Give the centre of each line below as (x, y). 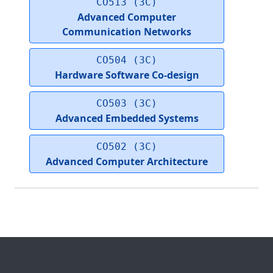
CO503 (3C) (127, 104)
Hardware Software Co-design (127, 75)
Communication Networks (127, 32)
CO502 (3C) (127, 147)
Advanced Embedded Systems (127, 119)
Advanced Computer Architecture (127, 162)
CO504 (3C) (127, 60)
